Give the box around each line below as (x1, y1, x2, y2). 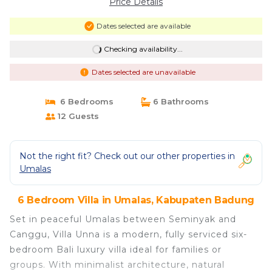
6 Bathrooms (151, 97, 209, 106)
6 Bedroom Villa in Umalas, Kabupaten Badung (17, 194, 255, 206)
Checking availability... (103, 44, 183, 53)
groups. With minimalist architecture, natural (10, 259, 225, 270)
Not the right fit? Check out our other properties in (19, 151, 235, 161)
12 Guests (55, 111, 99, 121)
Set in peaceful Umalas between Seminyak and (10, 214, 236, 225)
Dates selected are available (96, 21, 191, 30)
